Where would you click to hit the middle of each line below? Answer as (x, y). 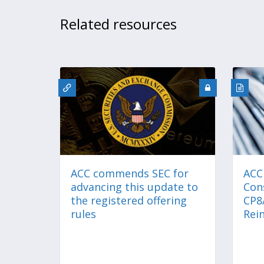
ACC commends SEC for (130, 173)
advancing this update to (134, 187)
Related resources (118, 24)
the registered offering (129, 200)
